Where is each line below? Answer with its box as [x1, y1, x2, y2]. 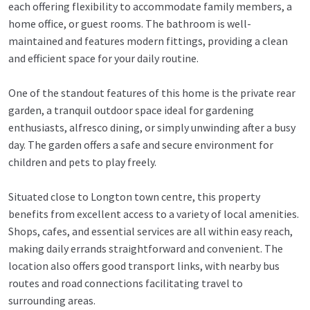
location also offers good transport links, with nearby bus [8, 259, 280, 273]
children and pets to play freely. [8, 155, 156, 170]
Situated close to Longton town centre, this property [8, 190, 260, 204]
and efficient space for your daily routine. [8, 51, 199, 66]
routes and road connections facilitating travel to [8, 276, 243, 291]
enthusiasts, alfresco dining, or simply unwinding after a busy [8, 120, 295, 135]
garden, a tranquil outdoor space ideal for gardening [8, 103, 254, 118]
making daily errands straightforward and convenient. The [8, 241, 283, 256]
